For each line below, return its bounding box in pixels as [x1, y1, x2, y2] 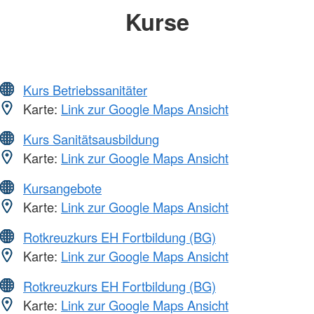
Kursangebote [23, 178, 102, 197]
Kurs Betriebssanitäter [23, 80, 147, 99]
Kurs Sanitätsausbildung [23, 129, 159, 148]
